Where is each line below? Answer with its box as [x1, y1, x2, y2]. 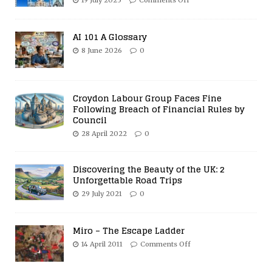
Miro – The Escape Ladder [73, 223, 185, 239]
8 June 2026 [81, 46, 122, 55]
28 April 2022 [81, 129, 127, 138]
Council [73, 112, 107, 128]
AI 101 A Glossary [73, 29, 147, 45]
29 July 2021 [81, 189, 122, 199]
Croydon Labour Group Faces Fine [73, 90, 222, 106]
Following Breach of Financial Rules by [73, 101, 245, 117]
